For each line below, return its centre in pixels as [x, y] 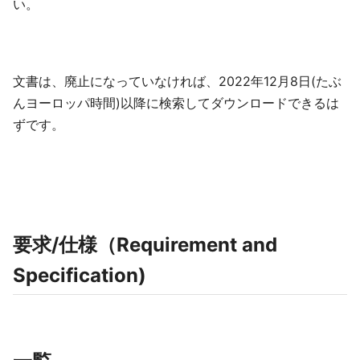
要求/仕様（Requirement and [145, 245]
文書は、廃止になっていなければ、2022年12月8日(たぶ [177, 81]
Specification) [80, 275]
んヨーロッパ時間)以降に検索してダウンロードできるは [176, 103]
